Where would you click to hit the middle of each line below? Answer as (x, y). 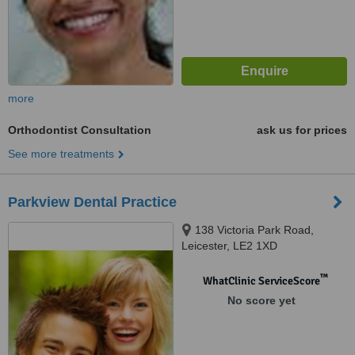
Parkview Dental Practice (92, 202)
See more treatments (61, 154)
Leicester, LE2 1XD (229, 246)
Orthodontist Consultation (80, 130)
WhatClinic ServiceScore (261, 281)
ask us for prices (302, 130)
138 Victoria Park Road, (254, 230)
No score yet (261, 300)
